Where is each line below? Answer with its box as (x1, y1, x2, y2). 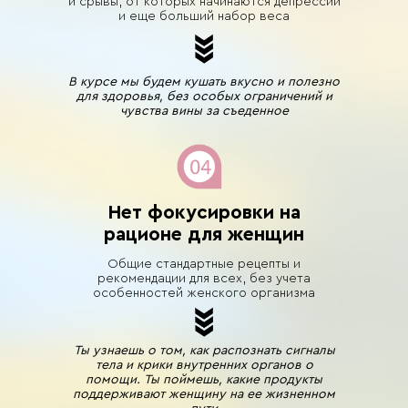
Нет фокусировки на (107, 203, 301, 222)
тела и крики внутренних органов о (95, 359, 313, 372)
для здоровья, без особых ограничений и (76, 90, 332, 103)
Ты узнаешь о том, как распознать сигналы (73, 344, 335, 357)
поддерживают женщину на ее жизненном (73, 388, 335, 401)
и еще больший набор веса (118, 10, 290, 23)
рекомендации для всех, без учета (97, 272, 311, 285)
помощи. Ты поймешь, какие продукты (86, 373, 322, 386)
